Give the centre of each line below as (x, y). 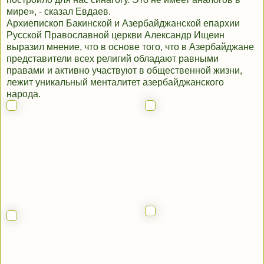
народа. (24, 94)
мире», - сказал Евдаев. (59, 11)
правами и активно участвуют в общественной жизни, (124, 70)
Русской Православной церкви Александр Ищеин (115, 35)
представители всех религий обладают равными (113, 58)
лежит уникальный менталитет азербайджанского (115, 82)
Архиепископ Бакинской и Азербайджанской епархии (123, 23)
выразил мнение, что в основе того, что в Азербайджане (130, 47)
